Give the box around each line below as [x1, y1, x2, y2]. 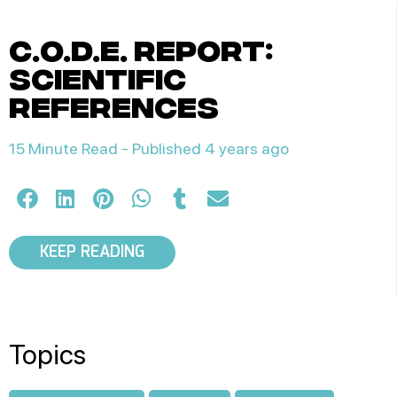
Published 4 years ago [132, 139, 289, 158]
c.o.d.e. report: [9, 31, 273, 65]
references [9, 88, 219, 121]
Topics [9, 338, 86, 370]
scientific [9, 59, 186, 93]
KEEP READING [40, 245, 144, 261]
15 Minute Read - [9, 139, 132, 158]
